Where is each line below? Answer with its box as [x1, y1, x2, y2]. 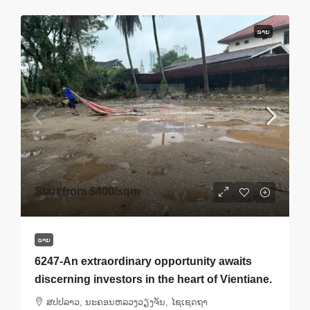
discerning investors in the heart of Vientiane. [35, 273, 272, 286]
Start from [35, 185, 89, 198]
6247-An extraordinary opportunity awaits [35, 255, 252, 268]
